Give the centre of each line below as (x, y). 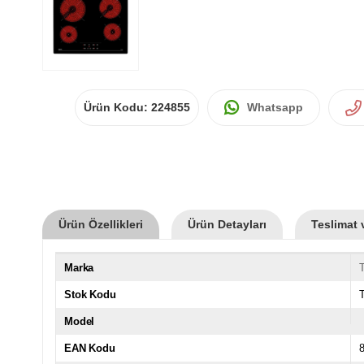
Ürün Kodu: (117, 107)
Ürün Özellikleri (101, 224)
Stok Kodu (90, 294)
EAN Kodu (90, 348)
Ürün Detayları (227, 224)
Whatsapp (275, 107)
